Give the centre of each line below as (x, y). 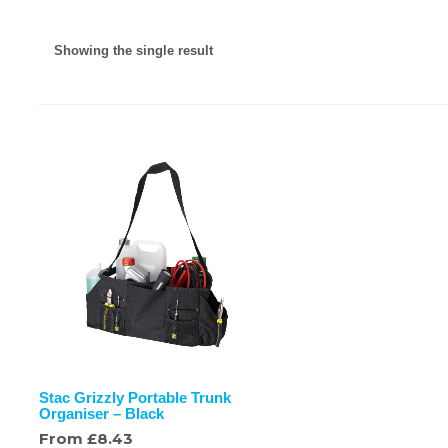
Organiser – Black (101, 413)
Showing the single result (133, 50)
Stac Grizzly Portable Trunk (135, 397)
